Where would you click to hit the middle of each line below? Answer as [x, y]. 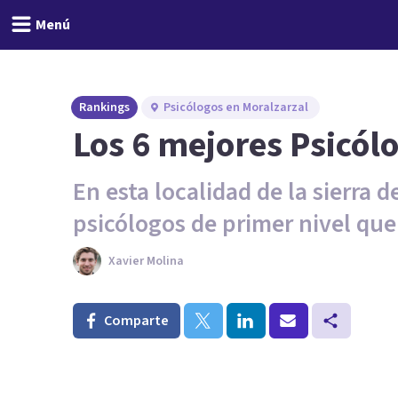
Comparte [136, 321]
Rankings [104, 107]
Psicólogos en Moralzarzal [236, 107]
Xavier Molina [146, 261]
